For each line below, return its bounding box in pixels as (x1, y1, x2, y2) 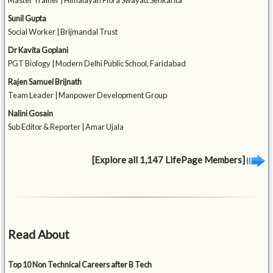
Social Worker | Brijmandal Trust (8, 27, 118, 37)
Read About (8, 227, 70, 242)
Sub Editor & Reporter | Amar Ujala (8, 122, 124, 132)
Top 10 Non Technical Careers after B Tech (8, 260, 152, 270)
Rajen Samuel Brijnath (8, 77, 82, 87)
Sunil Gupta (8, 13, 47, 24)
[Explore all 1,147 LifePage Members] (91, 154, 247, 166)
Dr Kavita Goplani (8, 45, 69, 55)
